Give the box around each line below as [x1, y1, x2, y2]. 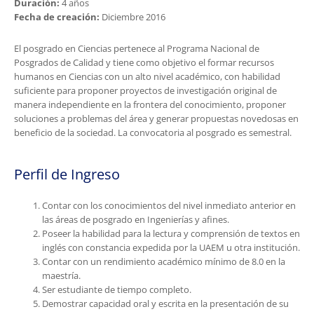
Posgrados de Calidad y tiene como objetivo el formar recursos [14, 56, 274, 69]
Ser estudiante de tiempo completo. [42, 282, 191, 296]
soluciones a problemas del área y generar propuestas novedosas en [14, 112, 299, 125]
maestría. [42, 268, 81, 282]
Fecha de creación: [14, 10, 100, 23]
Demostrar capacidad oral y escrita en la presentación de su [42, 296, 289, 310]
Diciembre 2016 [100, 10, 165, 23]
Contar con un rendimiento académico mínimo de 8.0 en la [42, 254, 285, 268]
